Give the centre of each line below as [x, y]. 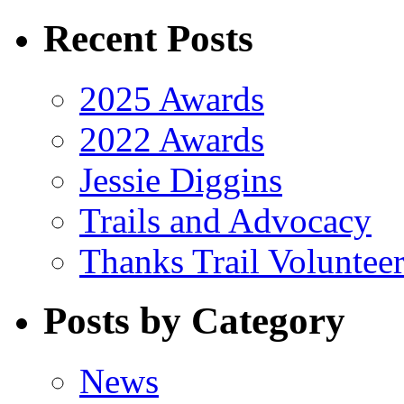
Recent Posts [148, 38]
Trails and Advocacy [225, 220]
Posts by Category [194, 321]
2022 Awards [172, 139]
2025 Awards [172, 98]
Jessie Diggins [181, 179]
